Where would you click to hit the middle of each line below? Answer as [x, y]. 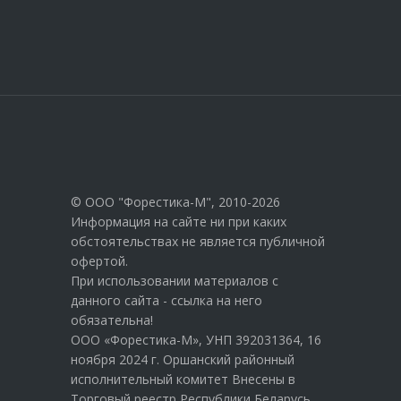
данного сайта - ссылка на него [166, 300]
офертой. [99, 260]
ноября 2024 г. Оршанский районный [183, 359]
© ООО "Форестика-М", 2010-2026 [175, 201]
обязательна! [112, 320]
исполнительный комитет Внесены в [183, 379]
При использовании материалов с [175, 280]
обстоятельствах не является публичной [198, 241]
